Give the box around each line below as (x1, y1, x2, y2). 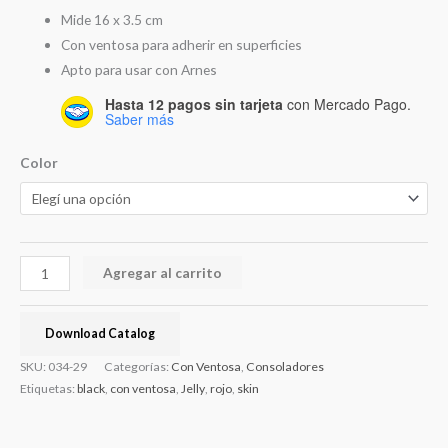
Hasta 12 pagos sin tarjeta (105, 94, 284, 115)
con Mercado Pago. (283, 94, 412, 115)
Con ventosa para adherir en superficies (61, 36, 303, 54)
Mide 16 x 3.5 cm (61, 11, 164, 29)
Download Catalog (45, 326, 155, 342)
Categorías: (104, 359, 171, 375)
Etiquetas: (20, 381, 77, 397)
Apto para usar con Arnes (61, 61, 218, 79)
